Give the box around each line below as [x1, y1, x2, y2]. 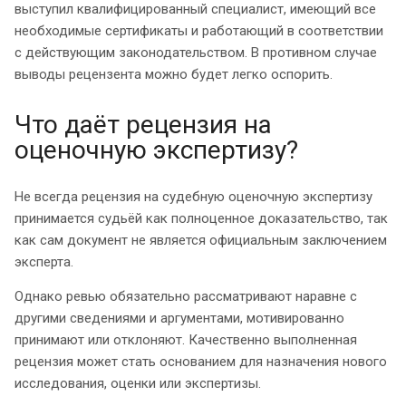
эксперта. [14, 253, 73, 270]
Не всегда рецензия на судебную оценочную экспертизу [14, 188, 372, 205]
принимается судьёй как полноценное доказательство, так [14, 209, 388, 227]
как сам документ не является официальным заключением [14, 231, 387, 248]
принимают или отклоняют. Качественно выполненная [14, 331, 357, 348]
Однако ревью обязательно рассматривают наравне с [14, 287, 357, 304]
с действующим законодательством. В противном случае [14, 43, 377, 61]
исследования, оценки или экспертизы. [14, 374, 261, 391]
